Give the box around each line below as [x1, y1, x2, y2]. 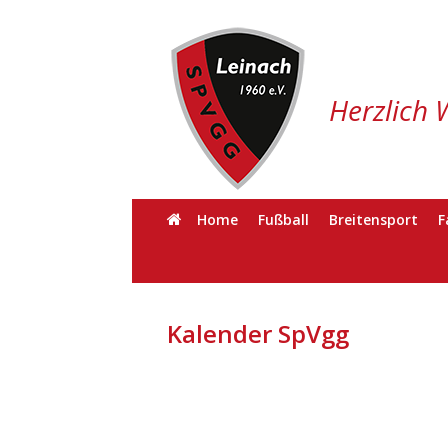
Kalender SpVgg [167, 317, 349, 350]
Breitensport [328, 210, 418, 229]
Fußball [257, 210, 309, 229]
